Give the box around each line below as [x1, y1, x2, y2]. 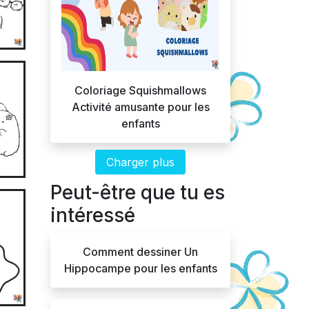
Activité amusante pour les [71, 100, 210, 114]
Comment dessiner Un [83, 245, 198, 259]
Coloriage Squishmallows [74, 83, 206, 97]
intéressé [50, 203, 135, 227]
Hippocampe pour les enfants [63, 261, 217, 275]
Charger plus [106, 155, 175, 169]
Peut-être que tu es [50, 181, 225, 204]
